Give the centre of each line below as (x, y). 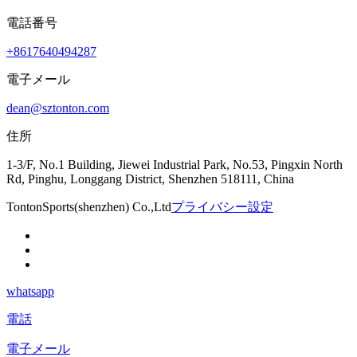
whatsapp (30, 292)
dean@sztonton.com (58, 108)
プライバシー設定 (222, 207)
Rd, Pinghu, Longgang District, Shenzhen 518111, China (150, 179)
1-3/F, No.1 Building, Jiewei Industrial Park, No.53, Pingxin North (175, 165)
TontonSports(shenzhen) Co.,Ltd (89, 207)
